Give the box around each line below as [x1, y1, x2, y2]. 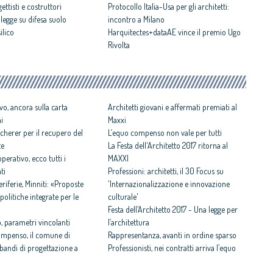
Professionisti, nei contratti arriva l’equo [107, 243, 236, 253]
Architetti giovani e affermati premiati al [107, 102, 237, 113]
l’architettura [107, 217, 149, 228]
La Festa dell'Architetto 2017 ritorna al [107, 140, 228, 151]
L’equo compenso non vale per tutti [107, 127, 222, 138]
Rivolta [107, 40, 130, 51]
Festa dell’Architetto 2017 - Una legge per [107, 204, 238, 215]
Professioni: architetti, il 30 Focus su [107, 166, 224, 177]
